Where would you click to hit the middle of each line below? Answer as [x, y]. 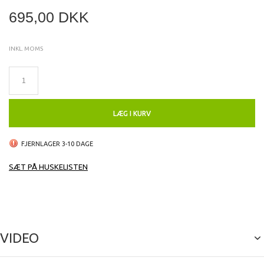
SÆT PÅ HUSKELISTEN [48, 167]
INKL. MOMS [26, 49]
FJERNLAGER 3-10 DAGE [57, 144]
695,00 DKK [49, 17]
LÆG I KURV [132, 114]
